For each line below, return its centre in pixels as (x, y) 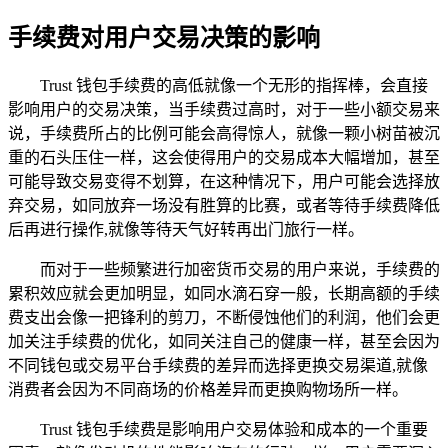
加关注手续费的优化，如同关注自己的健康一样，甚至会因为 (224, 342)
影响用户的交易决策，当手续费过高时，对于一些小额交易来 (224, 110)
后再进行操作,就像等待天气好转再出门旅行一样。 (186, 230)
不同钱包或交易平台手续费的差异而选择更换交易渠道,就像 (218, 366)
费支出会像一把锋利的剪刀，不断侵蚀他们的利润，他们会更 (224, 318)
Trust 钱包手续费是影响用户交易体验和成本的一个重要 (234, 430)
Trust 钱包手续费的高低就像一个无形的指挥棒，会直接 (234, 86)
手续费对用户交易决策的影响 (164, 37)
